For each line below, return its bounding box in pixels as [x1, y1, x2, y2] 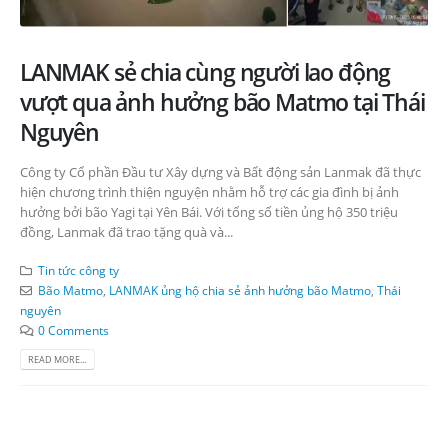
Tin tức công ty [37, 262, 119, 279]
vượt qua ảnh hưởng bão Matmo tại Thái [20, 85, 425, 118]
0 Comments [37, 322, 109, 339]
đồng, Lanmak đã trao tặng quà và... [20, 222, 233, 241]
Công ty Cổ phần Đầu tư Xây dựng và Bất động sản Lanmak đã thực [20, 162, 421, 181]
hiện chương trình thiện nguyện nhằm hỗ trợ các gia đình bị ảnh [20, 182, 399, 201]
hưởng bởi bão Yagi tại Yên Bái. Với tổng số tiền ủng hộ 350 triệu [20, 202, 398, 221]
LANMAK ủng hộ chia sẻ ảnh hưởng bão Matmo [108, 282, 371, 299]
